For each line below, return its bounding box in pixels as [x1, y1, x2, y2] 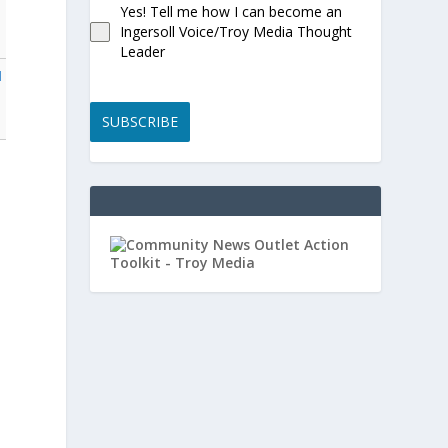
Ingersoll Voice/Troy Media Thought [120, 22, 353, 41]
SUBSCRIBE [102, 112, 179, 131]
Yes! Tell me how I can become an [120, 2, 343, 21]
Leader [120, 42, 166, 61]
